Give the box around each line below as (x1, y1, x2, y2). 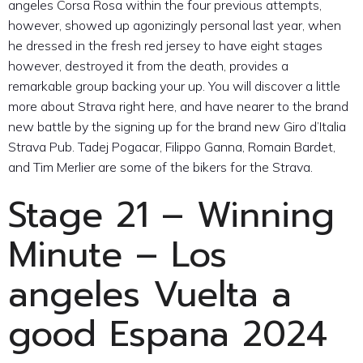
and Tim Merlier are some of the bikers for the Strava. (8, 159, 313, 176)
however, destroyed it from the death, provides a (8, 58, 288, 75)
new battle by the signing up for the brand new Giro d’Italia (8, 118, 346, 135)
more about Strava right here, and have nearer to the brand (8, 98, 348, 115)
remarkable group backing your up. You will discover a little (8, 78, 340, 95)
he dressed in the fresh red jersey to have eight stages (8, 37, 322, 54)
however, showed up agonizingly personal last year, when (8, 17, 341, 34)
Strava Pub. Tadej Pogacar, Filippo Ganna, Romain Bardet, (8, 139, 335, 156)
